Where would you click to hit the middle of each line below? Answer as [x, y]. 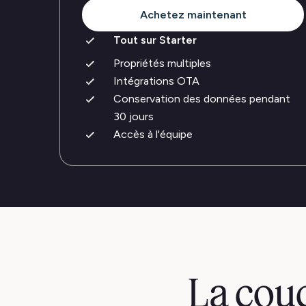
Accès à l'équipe [153, 134]
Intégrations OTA [156, 81]
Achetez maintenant [193, 14]
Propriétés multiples [162, 63]
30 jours [134, 116]
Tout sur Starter [155, 40]
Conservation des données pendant [202, 99]
